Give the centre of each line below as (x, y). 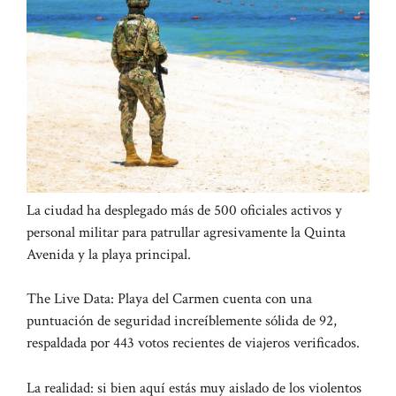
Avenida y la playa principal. (109, 254)
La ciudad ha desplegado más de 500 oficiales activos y (184, 210)
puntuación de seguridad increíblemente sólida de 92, (182, 321)
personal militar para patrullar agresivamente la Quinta (186, 232)
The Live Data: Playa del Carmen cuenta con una (169, 299)
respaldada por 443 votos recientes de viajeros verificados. (193, 343)
